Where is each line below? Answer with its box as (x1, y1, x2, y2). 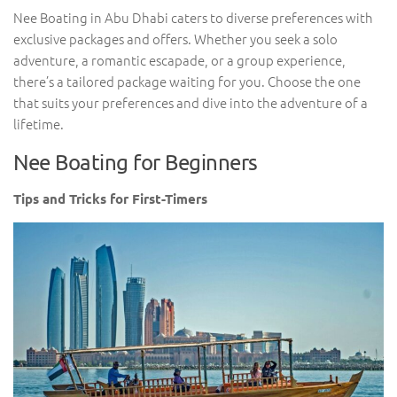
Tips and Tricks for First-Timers (13, 190, 207, 207)
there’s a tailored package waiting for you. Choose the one (13, 72, 361, 90)
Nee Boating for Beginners (13, 149, 258, 175)
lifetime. (13, 114, 64, 133)
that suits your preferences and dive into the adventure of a (13, 93, 368, 112)
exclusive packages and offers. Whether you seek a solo (13, 29, 338, 48)
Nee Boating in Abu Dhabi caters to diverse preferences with (13, 8, 373, 27)
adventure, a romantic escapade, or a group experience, (13, 51, 346, 69)
